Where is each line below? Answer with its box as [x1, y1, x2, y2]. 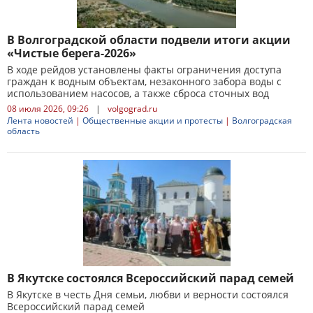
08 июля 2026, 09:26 [7, 103, 89, 115]
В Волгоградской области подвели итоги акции [7, 32, 291, 48]
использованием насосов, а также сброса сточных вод [7, 87, 269, 100]
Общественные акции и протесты [82, 115, 223, 126]
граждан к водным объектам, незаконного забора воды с [7, 75, 282, 88]
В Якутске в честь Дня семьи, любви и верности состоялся [7, 288, 289, 301]
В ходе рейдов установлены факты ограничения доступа [7, 63, 282, 76]
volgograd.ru [108, 103, 157, 115]
